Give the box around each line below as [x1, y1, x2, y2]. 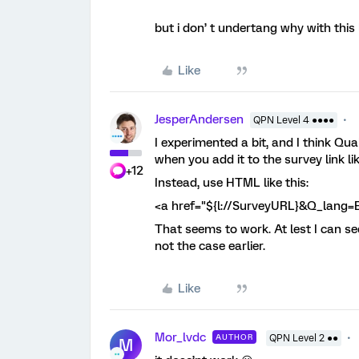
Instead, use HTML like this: [155, 175, 309, 190]
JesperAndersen [155, 112, 244, 127]
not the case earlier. [155, 239, 265, 253]
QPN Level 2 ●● [269, 333, 338, 344]
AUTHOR [216, 333, 253, 341]
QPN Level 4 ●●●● [253, 115, 334, 126]
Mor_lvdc [155, 330, 206, 345]
